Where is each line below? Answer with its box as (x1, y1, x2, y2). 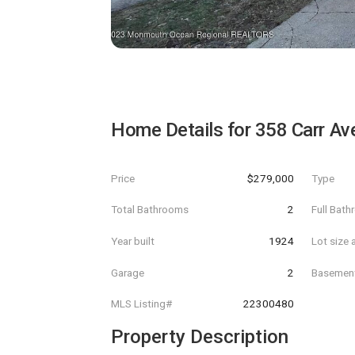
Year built (111, 234, 155, 247)
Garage (111, 265, 144, 279)
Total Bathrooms (111, 203, 189, 216)
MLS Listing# (111, 297, 172, 311)
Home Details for (111, 119, 255, 141)
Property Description (111, 325, 288, 348)
